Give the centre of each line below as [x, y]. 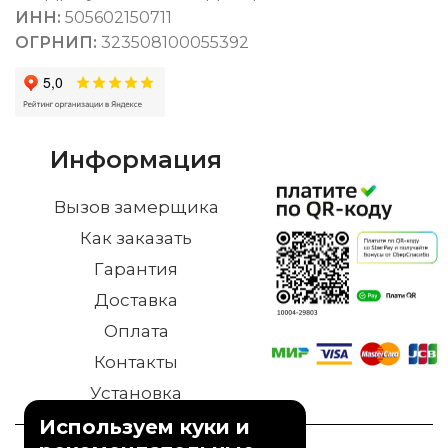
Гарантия [136, 269]
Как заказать [136, 238]
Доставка [136, 300]
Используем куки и [144, 427]
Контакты [136, 362]
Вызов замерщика [136, 207]
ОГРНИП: [56, 42]
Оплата [136, 331]
